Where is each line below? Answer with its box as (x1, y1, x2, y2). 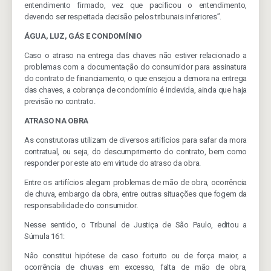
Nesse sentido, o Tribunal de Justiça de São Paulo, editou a (24, 220, 247, 229)
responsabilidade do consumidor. (24, 201, 138, 210)
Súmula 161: (24, 232, 65, 241)
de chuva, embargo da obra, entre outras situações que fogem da (24, 189, 247, 198)
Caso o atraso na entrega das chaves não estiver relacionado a (24, 51, 247, 60)
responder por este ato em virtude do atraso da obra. (24, 158, 201, 168)
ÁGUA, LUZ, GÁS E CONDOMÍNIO (24, 31, 142, 41)
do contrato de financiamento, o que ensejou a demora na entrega (24, 74, 247, 83)
